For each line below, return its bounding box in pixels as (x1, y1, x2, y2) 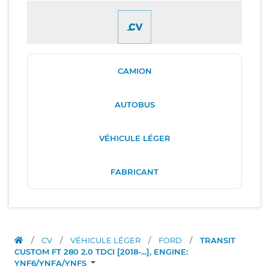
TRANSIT (200, 235, 235, 245)
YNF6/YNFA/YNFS (14, 258, 89, 268)
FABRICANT (110, 166, 159, 177)
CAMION (117, 65, 152, 76)
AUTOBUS (114, 99, 155, 109)
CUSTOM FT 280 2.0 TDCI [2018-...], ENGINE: (14, 246, 188, 256)
